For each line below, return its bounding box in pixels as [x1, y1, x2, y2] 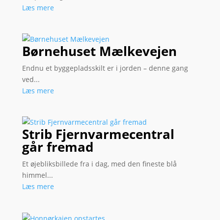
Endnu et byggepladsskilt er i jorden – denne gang [22, 63, 188, 73]
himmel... [22, 170, 53, 180]
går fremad [22, 138, 93, 156]
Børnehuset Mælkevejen [22, 42, 177, 60]
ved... [22, 75, 40, 84]
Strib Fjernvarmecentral [22, 125, 174, 143]
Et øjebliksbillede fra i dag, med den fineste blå [22, 159, 177, 169]
